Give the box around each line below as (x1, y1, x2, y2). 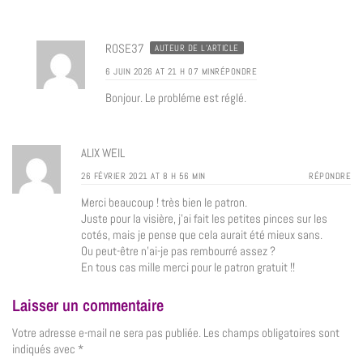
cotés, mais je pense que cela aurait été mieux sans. (81, 227, 322, 243)
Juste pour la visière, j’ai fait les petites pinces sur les (81, 211, 327, 227)
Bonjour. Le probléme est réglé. (105, 89, 246, 105)
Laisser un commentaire (12, 294, 164, 317)
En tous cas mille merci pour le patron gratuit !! (81, 259, 295, 275)
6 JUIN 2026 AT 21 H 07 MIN (105, 65, 215, 77)
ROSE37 (105, 40, 147, 56)
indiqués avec (12, 341, 78, 357)
